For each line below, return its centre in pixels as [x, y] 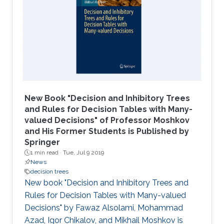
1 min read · [47, 153]
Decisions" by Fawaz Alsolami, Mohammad [104, 208]
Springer [42, 142]
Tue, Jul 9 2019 [83, 153]
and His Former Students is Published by [107, 131]
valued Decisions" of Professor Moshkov [107, 120]
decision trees [49, 172]
